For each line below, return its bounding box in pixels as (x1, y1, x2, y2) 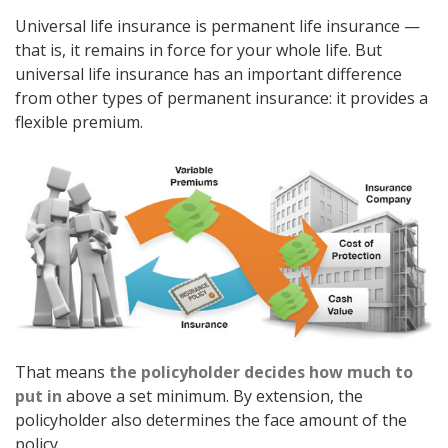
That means (15, 361, 109, 384)
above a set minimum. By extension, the (62, 385, 363, 408)
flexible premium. (15, 111, 143, 133)
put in (15, 385, 62, 408)
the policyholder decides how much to (109, 361, 413, 384)
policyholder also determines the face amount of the (15, 409, 407, 432)
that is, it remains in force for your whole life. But (15, 39, 382, 61)
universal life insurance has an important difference (15, 63, 402, 85)
